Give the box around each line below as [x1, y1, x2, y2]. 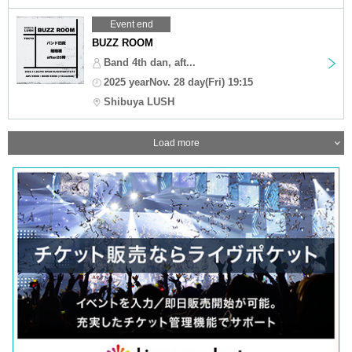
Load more [152, 137, 200, 148]
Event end [109, 18, 153, 30]
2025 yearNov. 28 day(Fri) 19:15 [104, 75, 253, 88]
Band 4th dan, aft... [104, 56, 196, 68]
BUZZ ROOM [92, 36, 153, 49]
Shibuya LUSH [104, 95, 174, 108]
